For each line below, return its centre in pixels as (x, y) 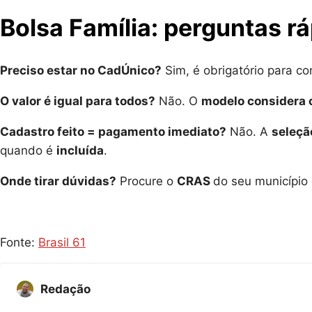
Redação (65, 289)
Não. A (249, 132)
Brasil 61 (62, 243)
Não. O (178, 101)
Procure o (147, 181)
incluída (80, 151)
